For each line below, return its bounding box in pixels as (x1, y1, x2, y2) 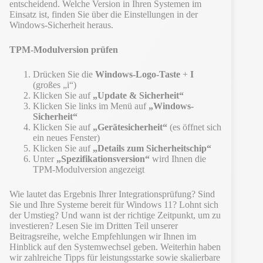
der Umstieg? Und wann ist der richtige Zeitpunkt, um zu (9, 210, 221, 220)
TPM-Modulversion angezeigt (33, 164, 144, 174)
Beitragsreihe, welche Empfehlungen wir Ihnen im (9, 231, 196, 241)
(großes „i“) (33, 79, 76, 90)
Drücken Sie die (33, 69, 95, 79)
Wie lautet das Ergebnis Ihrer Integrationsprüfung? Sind (9, 188, 215, 199)
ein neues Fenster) (33, 132, 100, 143)
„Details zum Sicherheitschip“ (93, 143, 211, 153)
